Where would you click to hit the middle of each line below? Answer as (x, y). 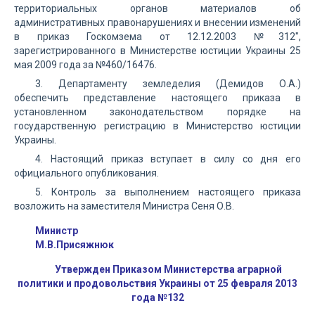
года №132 (157, 297)
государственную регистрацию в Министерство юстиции (157, 126)
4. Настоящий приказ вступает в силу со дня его (168, 159)
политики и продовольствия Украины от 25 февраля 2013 (157, 283)
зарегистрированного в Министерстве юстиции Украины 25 (157, 51)
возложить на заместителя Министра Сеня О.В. (124, 206)
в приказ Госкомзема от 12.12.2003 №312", (157, 37)
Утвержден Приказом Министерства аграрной (168, 269)
